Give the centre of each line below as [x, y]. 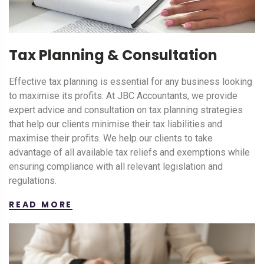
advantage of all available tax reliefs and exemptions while [129, 152]
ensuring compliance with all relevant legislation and [116, 166]
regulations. [33, 180]
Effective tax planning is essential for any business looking [131, 81]
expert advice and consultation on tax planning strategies [126, 110]
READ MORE [41, 204]
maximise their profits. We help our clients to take [111, 138]
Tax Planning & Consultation [113, 55]
